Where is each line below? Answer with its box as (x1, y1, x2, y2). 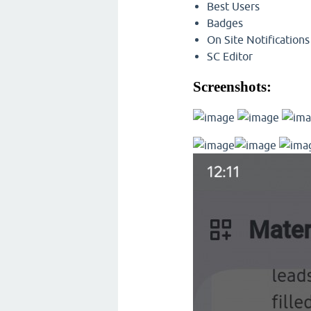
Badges (207, 17, 243, 30)
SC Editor (207, 50, 253, 63)
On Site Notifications (207, 33, 310, 47)
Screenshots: (193, 78, 271, 95)
